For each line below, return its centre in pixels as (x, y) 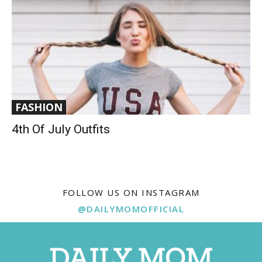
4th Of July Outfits (61, 130)
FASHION (39, 107)
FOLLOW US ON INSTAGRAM (131, 193)
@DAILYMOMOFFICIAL (131, 209)
